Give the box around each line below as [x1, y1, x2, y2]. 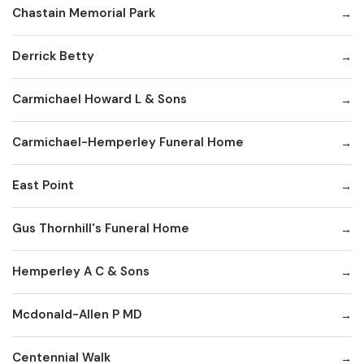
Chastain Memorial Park [12, 5, 155, 22]
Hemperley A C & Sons [12, 263, 149, 280]
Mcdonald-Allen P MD [12, 306, 142, 323]
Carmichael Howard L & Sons [12, 91, 187, 108]
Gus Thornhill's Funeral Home [12, 220, 189, 237]
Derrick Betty [12, 48, 94, 65]
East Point [12, 177, 74, 194]
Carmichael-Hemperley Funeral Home [12, 134, 244, 151]
